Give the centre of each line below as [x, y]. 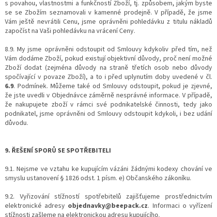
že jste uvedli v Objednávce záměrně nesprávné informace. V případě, [108, 95]
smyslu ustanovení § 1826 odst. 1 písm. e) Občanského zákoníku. [98, 178]
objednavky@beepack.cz [108, 206]
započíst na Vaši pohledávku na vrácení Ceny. [70, 31]
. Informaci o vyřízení [180, 206]
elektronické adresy [37, 206]
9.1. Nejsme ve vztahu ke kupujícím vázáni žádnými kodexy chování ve [108, 169]
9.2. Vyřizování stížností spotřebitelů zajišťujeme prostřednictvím [108, 196]
